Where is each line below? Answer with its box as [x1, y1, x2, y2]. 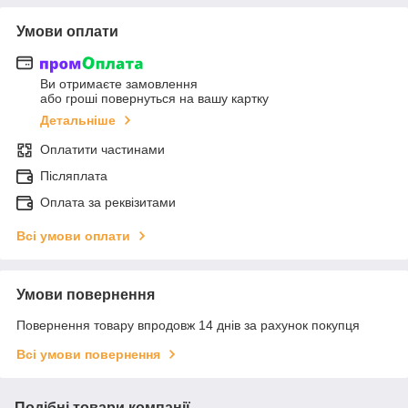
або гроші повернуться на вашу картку [40, 91, 269, 107]
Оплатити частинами [40, 142, 165, 158]
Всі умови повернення [16, 347, 160, 362]
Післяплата [40, 168, 107, 184]
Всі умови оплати [16, 229, 130, 244]
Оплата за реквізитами [40, 195, 176, 210]
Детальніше [40, 113, 116, 128]
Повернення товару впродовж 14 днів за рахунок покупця [16, 318, 360, 333]
